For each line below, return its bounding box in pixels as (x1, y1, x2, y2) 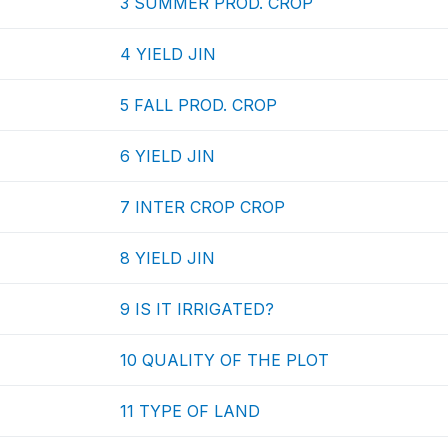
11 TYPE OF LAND (120, 401, 261, 421)
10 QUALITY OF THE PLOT (120, 350, 330, 370)
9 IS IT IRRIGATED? (120, 299, 275, 319)
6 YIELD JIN (120, 146, 216, 166)
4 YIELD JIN (120, 44, 217, 64)
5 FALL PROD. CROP (120, 95, 278, 115)
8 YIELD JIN (120, 248, 216, 268)
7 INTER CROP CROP (120, 197, 286, 217)
